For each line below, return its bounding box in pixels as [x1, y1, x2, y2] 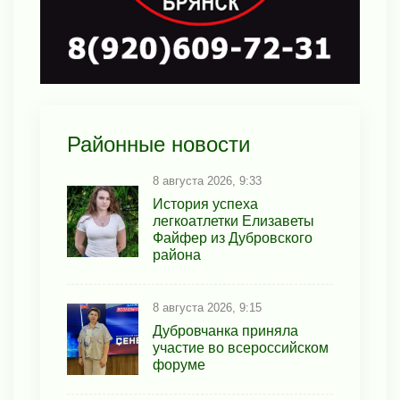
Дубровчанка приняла [153, 323, 298, 339]
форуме [153, 357, 205, 373]
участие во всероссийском [153, 340, 329, 356]
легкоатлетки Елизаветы [153, 213, 314, 229]
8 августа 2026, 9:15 [153, 301, 262, 315]
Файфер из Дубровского [153, 230, 312, 246]
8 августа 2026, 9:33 [153, 174, 262, 188]
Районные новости [67, 132, 250, 157]
